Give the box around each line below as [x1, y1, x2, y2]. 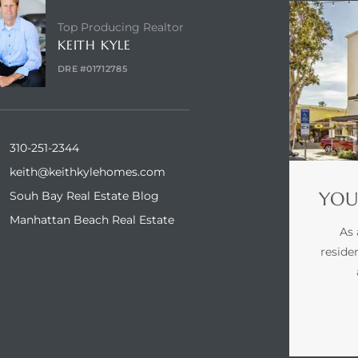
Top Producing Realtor [57, 19, 184, 34]
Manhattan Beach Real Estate [10, 212, 175, 227]
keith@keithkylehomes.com [10, 164, 166, 179]
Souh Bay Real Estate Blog [10, 188, 160, 203]
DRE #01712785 [57, 62, 127, 74]
